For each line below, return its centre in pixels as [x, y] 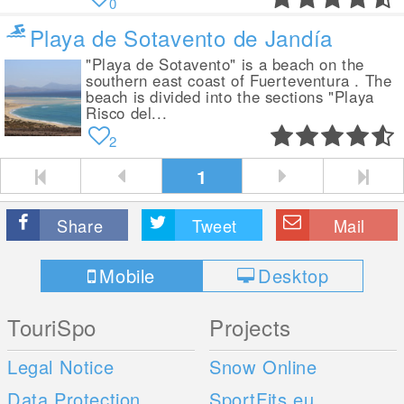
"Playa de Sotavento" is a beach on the [225, 64]
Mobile [128, 275]
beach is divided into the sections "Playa [230, 96]
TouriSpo [52, 327]
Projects [250, 327]
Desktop [294, 275]
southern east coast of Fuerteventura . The [239, 80]
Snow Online [263, 367]
